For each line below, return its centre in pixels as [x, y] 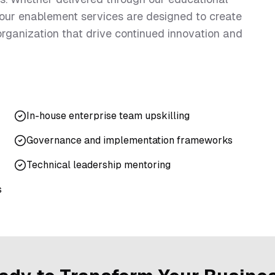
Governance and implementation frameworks [129, 140]
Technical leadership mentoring [98, 165]
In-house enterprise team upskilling [108, 116]
